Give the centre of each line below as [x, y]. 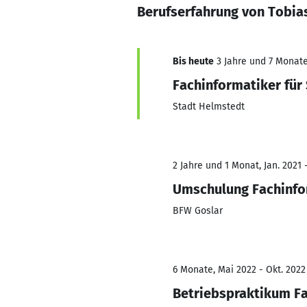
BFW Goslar [198, 211]
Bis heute [193, 61]
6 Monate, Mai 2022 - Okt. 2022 [239, 270]
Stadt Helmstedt [209, 107]
